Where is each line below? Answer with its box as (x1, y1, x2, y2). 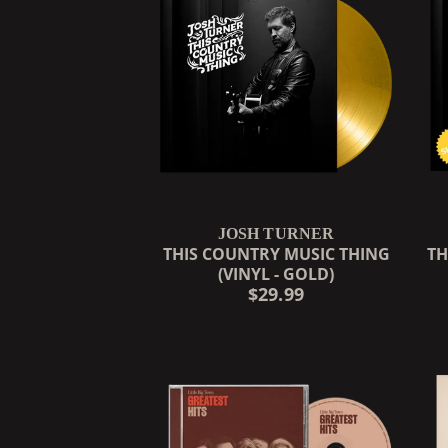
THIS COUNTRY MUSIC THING (162, 242, 390, 265)
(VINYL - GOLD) (218, 262, 334, 285)
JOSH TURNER (217, 224, 335, 242)
